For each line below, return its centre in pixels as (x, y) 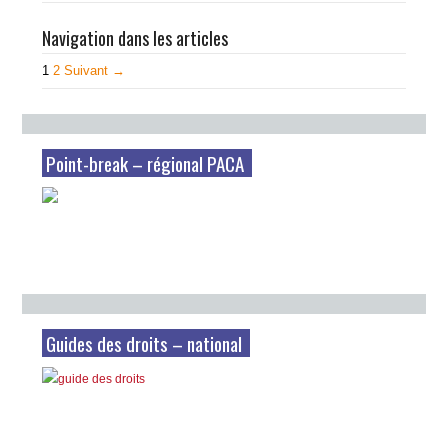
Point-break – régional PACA (145, 163)
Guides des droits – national (144, 343)
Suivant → (95, 70)
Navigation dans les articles (135, 38)
